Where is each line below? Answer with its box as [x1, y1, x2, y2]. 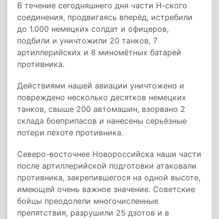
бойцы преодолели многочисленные [17, 196, 158, 206]
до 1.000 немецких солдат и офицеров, [17, 24, 169, 34]
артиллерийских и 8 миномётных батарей [17, 47, 181, 57]
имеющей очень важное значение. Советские [17, 184, 195, 194]
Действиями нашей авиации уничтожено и [17, 81, 184, 90]
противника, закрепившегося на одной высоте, [17, 173, 200, 182]
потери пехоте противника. [17, 128, 123, 137]
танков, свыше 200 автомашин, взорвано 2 [17, 104, 185, 114]
